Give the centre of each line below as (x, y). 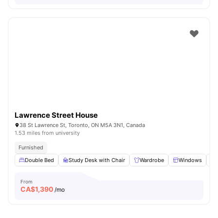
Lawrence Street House (56, 115)
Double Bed (39, 160)
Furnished (31, 147)
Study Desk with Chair (97, 160)
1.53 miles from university (47, 133)
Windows (190, 160)
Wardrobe (152, 160)
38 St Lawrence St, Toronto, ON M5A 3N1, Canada (82, 125)
